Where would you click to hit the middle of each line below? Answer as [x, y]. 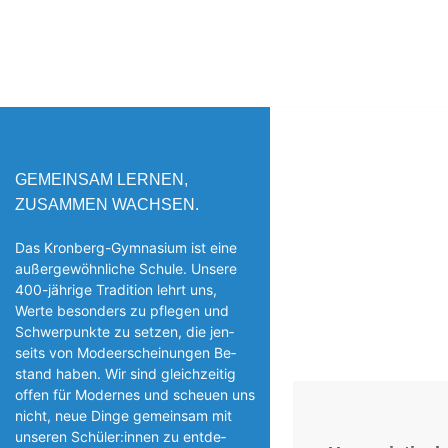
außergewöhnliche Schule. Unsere [126, 268]
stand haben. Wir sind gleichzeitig [125, 373]
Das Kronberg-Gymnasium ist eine [126, 247]
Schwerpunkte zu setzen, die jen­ [124, 331]
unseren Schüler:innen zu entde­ [120, 436]
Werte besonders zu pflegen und [122, 310]
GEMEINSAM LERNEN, [101, 179]
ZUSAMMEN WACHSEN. [107, 204]
